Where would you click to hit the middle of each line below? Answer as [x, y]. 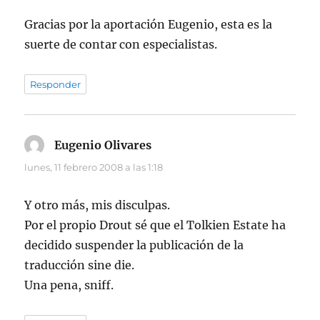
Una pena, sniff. [69, 285]
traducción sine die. [80, 265]
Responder [56, 85]
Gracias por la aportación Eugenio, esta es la [149, 25]
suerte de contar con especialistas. [121, 45]
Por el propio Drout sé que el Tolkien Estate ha [155, 225]
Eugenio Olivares [103, 145]
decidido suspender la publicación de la [134, 245]
